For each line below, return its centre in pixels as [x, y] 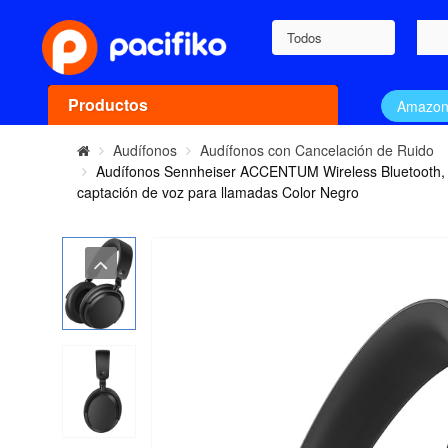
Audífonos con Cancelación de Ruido [317, 150]
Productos [107, 105]
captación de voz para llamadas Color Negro [218, 192]
